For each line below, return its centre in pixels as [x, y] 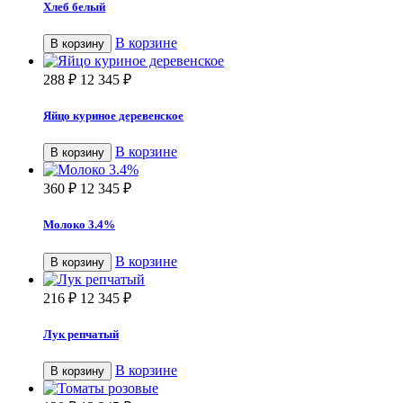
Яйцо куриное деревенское [113, 116]
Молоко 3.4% [79, 225]
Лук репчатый [81, 334]
